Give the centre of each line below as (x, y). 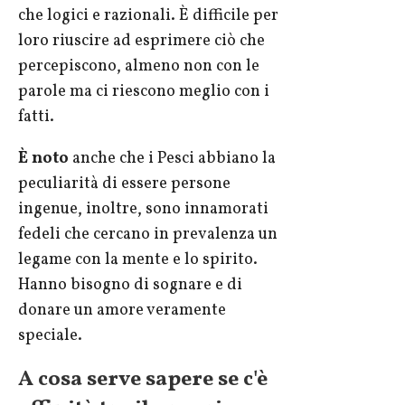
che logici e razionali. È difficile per (148, 16)
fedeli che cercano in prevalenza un (148, 235)
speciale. (50, 336)
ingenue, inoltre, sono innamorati (143, 210)
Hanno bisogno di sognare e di (130, 286)
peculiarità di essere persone (124, 184)
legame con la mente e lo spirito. (138, 260)
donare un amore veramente (122, 311)
